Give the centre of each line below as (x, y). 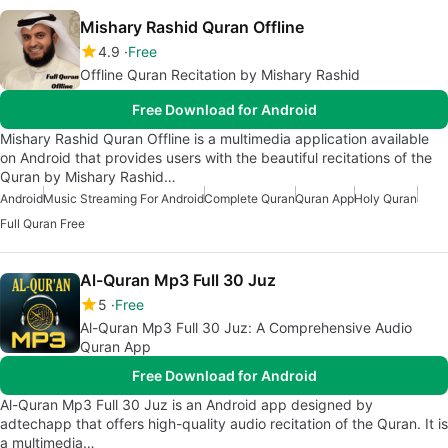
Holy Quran (385, 198)
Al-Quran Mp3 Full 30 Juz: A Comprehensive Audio (246, 327)
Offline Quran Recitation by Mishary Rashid (220, 74)
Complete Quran (249, 198)
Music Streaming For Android (123, 198)
